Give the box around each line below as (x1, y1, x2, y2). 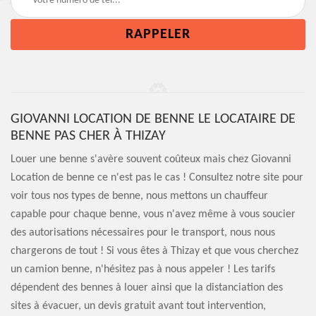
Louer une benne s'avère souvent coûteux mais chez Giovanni (11, 154, 291, 165)
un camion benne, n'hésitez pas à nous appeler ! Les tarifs (11, 264, 275, 275)
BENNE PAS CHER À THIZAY (11, 129, 166, 143)
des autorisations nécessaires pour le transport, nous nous (11, 227, 275, 238)
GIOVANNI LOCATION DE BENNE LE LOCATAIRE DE (11, 112, 296, 126)
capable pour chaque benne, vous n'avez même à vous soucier (11, 209, 296, 220)
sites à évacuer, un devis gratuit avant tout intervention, (11, 300, 266, 312)
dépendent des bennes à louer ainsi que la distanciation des (11, 282, 283, 293)
